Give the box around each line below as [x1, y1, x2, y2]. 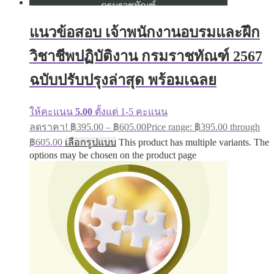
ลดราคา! [29, 121, 68, 132]
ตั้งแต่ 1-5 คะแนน [92, 106, 168, 117]
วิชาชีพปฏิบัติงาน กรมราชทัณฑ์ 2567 [29, 48, 262, 64]
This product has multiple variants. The [119, 136, 269, 147]
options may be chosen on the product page [29, 149, 196, 160]
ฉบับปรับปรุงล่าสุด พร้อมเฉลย [29, 72, 217, 88]
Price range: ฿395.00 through [146, 121, 260, 132]
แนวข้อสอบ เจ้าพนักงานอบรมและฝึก [29, 24, 260, 40]
